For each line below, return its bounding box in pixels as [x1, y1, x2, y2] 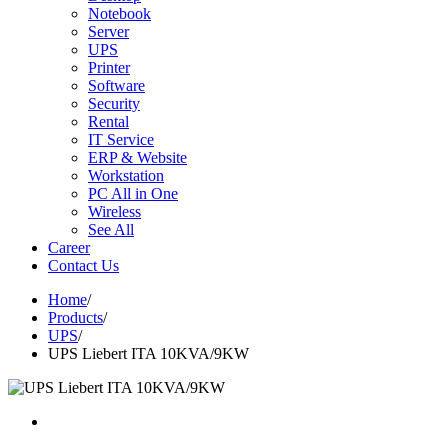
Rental [88, 113, 129, 130]
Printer [88, 59, 130, 76]
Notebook [88, 5, 151, 22]
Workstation [88, 167, 164, 184]
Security [88, 95, 140, 112]
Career [48, 239, 90, 256]
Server [88, 23, 129, 40]
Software [88, 77, 145, 94]
